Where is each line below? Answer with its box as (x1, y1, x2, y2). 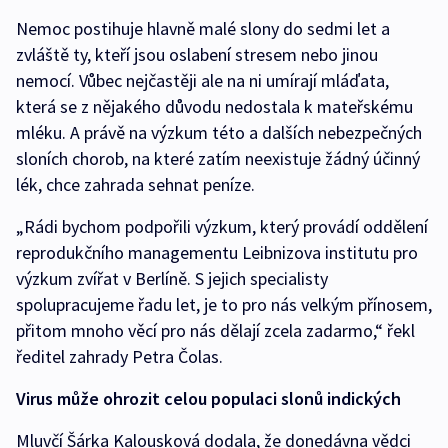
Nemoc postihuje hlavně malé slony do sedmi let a (16, 17, 390, 41)
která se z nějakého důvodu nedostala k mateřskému (16, 95, 413, 119)
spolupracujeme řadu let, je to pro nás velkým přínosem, (16, 293, 432, 317)
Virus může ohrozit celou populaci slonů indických (16, 387, 401, 411)
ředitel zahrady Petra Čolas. (16, 345, 223, 369)
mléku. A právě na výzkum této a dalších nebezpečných (16, 121, 422, 145)
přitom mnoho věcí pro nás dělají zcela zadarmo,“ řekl (16, 319, 415, 343)
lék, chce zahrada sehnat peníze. (16, 173, 255, 197)
